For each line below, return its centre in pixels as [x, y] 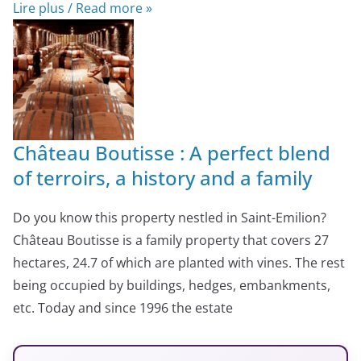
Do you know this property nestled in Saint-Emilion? [170, 217]
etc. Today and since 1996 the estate [123, 307]
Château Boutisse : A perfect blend [172, 152]
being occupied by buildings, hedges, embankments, [172, 285]
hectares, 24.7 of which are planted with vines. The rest [179, 262]
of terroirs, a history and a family [162, 177]
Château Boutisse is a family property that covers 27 [171, 240]
